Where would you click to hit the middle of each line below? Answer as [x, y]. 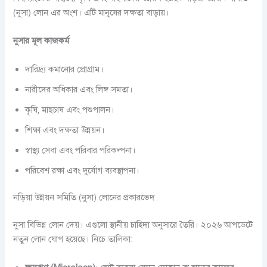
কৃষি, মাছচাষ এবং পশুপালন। [70, 109]
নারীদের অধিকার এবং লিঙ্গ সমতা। [79, 89]
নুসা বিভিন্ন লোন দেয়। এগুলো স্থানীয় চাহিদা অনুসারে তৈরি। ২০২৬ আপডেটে [133, 225]
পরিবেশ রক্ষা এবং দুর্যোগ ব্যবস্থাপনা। [83, 170]
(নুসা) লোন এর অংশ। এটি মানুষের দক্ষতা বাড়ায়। [91, 12]
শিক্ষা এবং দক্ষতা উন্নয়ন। [65, 130]
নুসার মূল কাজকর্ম [41, 41]
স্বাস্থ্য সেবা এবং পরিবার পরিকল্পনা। [81, 150]
